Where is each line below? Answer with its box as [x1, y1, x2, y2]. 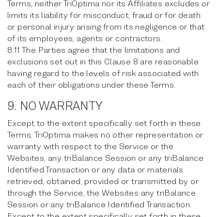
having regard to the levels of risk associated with [7, 68, 199, 78]
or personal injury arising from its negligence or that [7, 21, 205, 31]
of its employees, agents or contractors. [7, 33, 163, 43]
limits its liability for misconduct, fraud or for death [7, 10, 201, 20]
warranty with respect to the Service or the [7, 141, 174, 151]
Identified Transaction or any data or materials [7, 164, 184, 174]
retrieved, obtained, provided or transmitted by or [7, 176, 199, 186]
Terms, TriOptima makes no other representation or [7, 129, 203, 139]
